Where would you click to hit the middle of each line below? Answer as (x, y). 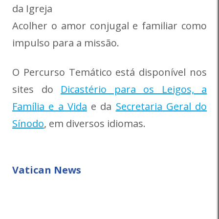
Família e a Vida (50, 106)
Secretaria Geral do (161, 106)
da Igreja (32, 8)
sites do (36, 89)
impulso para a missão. (66, 43)
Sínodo (28, 123)
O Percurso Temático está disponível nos (109, 72)
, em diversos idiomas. (95, 123)
